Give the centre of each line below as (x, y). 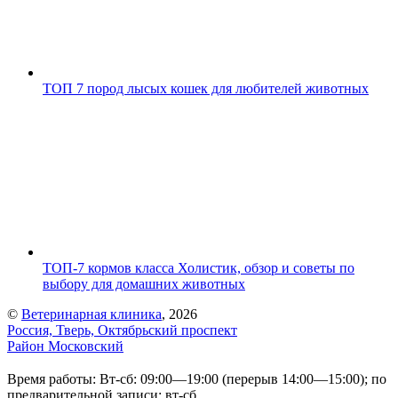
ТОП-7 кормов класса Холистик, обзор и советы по (199, 267)
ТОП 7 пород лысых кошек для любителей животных (206, 88)
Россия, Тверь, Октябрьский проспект (122, 330)
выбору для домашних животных (144, 283)
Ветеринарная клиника (92, 314)
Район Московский (65, 346)
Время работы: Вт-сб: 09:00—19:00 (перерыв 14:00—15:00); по (197, 378)
